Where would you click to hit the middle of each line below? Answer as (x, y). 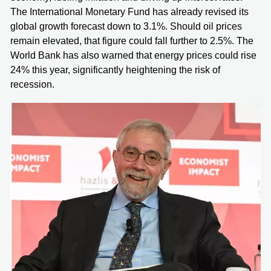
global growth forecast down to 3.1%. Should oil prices (126, 26)
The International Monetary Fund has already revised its (129, 11)
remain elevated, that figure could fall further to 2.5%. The (132, 41)
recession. (32, 84)
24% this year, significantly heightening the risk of (115, 70)
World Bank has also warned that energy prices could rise (133, 55)
